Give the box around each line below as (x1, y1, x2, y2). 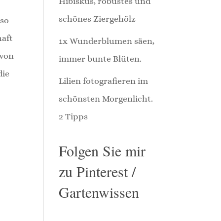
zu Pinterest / (59, 161, 136, 181)
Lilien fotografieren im (59, 76, 148, 86)
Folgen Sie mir (59, 141, 146, 160)
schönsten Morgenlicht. (59, 94, 153, 104)
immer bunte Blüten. (59, 54, 142, 64)
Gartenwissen (59, 182, 140, 202)
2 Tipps (59, 111, 88, 121)
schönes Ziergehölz (59, 14, 136, 24)
